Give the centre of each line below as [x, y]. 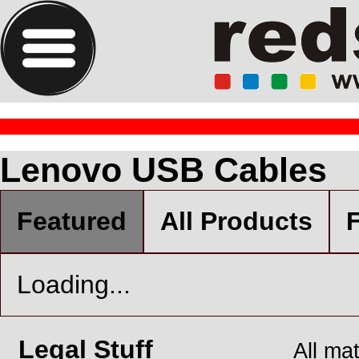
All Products [236, 221]
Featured [72, 221]
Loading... [74, 284]
